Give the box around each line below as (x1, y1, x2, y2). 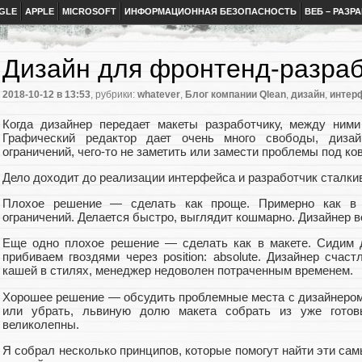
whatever (137, 89, 180, 101)
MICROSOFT (62, 6, 116, 16)
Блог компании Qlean (185, 89, 286, 101)
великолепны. (2, 317, 79, 331)
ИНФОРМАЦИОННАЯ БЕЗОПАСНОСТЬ (124, 6, 297, 16)
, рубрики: (90, 89, 137, 101)
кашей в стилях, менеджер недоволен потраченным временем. (2, 263, 353, 278)
